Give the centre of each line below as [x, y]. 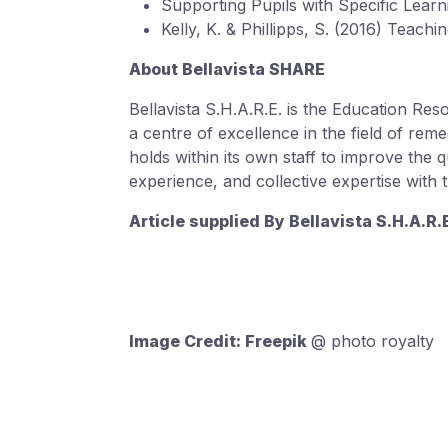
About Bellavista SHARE [227, 69]
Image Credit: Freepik [220, 341]
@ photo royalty [372, 341]
